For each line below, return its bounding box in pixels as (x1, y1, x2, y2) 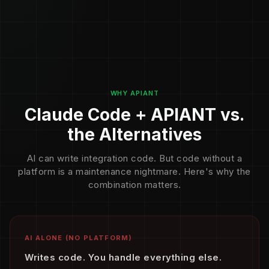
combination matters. (88, 179, 181, 190)
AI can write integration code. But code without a (26, 153, 243, 164)
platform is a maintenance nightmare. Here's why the (18, 166, 251, 177)
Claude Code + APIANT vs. (25, 104, 244, 125)
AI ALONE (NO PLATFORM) (25, 234, 133, 242)
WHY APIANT (110, 89, 159, 97)
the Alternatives (67, 124, 202, 145)
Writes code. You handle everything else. (25, 252, 222, 263)
